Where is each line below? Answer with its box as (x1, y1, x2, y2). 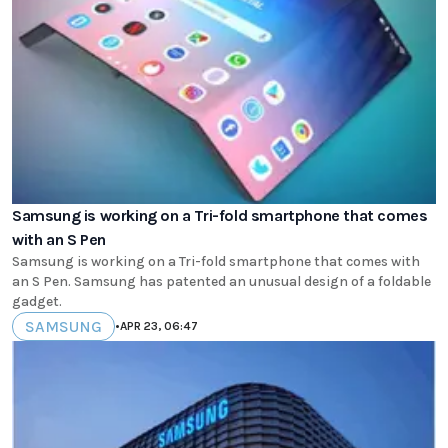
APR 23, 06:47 (120, 319, 198, 334)
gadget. (12, 292, 62, 310)
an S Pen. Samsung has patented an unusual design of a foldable (12, 272, 431, 290)
